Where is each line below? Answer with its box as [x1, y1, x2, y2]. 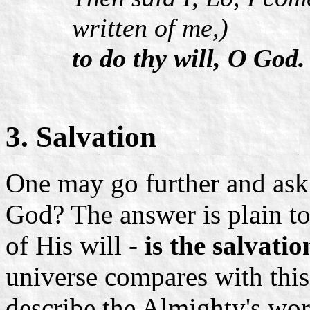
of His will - [6, 230, 145, 261]
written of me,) [72, 12, 228, 42]
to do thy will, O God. [72, 43, 305, 73]
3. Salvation [6, 120, 156, 154]
